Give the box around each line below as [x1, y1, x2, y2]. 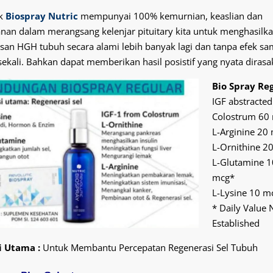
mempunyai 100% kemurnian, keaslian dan [77, 9, 263, 22]
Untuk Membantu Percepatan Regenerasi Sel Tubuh [40, 241, 258, 253]
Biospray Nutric [5, 9, 78, 22]
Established [212, 216, 260, 229]
